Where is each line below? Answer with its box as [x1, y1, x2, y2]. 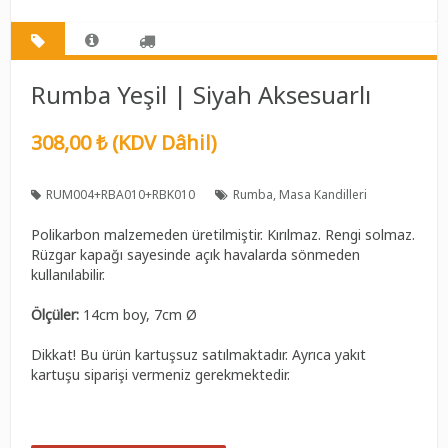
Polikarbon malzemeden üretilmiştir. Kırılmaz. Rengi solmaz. [31, 224, 416, 244]
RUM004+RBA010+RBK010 [46, 185, 196, 203]
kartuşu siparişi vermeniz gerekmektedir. [31, 364, 291, 384]
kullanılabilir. [31, 264, 106, 284]
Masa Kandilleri [279, 185, 368, 203]
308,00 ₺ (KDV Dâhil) [31, 128, 218, 156]
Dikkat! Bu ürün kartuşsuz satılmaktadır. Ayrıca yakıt [31, 344, 367, 364]
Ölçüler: [31, 304, 84, 324]
